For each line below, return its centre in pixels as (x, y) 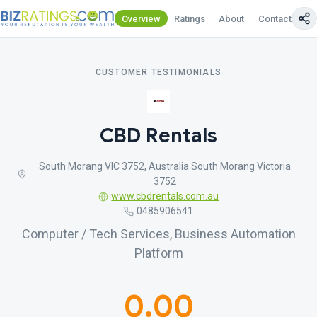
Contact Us (281, 18)
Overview (141, 18)
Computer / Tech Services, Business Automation (158, 234)
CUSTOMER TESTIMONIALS (158, 72)
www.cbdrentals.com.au (165, 196)
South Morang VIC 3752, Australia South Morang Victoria (165, 166)
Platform (158, 253)
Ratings (190, 18)
